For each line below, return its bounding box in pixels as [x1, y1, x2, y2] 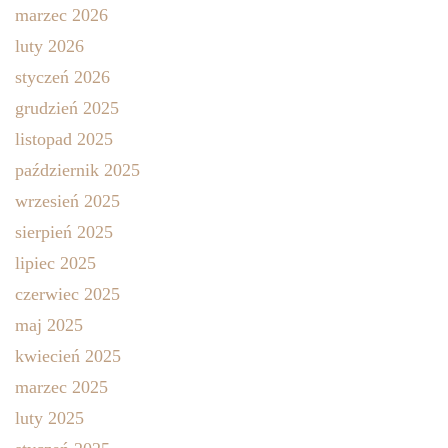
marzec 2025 [15, 376, 108, 397]
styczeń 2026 [15, 66, 110, 87]
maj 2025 [15, 314, 83, 335]
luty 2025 [15, 407, 84, 428]
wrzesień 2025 [15, 190, 120, 211]
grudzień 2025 [15, 97, 119, 118]
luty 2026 [15, 35, 84, 56]
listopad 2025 [15, 128, 113, 149]
